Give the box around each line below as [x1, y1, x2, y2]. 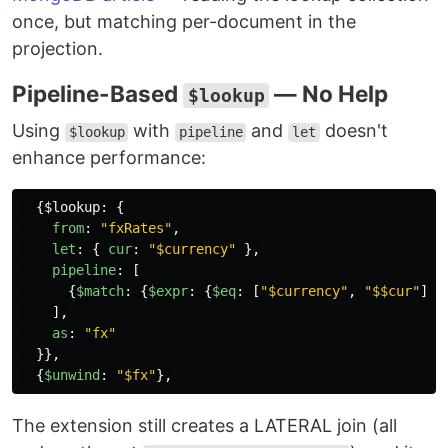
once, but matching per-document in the [12, 11, 356, 33]
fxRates [108, 220, 164, 237]
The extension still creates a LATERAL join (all [12, 415, 397, 437]
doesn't [319, 120, 388, 142]
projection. [12, 38, 103, 60]
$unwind [44, 367, 100, 384]
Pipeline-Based [12, 80, 183, 108]
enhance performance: [12, 147, 206, 169]
